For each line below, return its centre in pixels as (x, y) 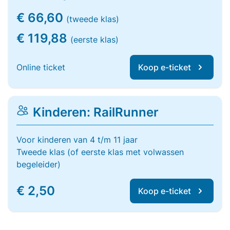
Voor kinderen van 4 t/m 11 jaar (77, 140)
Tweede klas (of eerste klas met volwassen (100, 152)
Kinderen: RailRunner (96, 112)
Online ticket (41, 67)
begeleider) (39, 164)
